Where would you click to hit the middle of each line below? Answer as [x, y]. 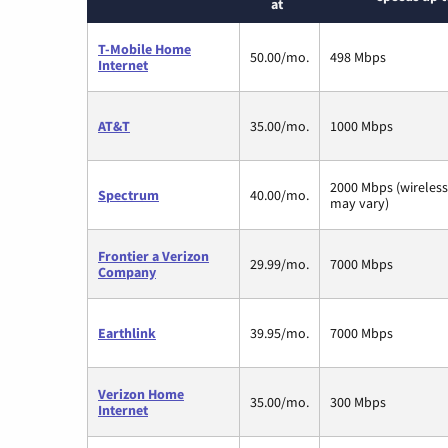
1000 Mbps [361, 125]
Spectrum [128, 194]
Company [127, 271]
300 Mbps [358, 401]
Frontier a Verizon [153, 255]
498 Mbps [358, 56]
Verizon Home [141, 393]
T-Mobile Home [144, 48]
